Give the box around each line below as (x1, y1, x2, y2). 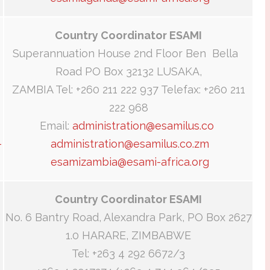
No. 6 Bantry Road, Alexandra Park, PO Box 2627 (5, 211, 252, 224)
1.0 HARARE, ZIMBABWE (66, 229, 191, 242)
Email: (40, 119, 72, 133)
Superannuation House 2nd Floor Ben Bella (13, 47, 244, 60)
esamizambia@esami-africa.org (51, 155, 209, 169)
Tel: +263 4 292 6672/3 (72, 247, 185, 260)
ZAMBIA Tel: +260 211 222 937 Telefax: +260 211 (11, 83, 245, 96)
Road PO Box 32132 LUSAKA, (55, 65, 202, 78)
